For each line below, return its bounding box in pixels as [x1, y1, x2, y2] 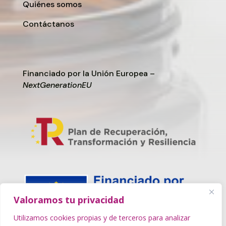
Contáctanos [22, 19, 74, 30]
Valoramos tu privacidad [14, 194, 124, 206]
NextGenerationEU [22, 80, 92, 91]
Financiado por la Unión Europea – [22, 68, 155, 79]
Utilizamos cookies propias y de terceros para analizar [14, 213, 190, 222]
